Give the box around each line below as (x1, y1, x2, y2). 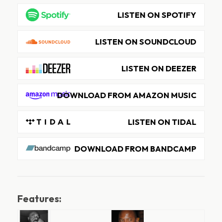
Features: (17, 193, 61, 205)
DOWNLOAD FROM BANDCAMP (74, 144, 196, 154)
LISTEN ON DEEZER (121, 63, 196, 74)
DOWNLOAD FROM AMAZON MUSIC (57, 90, 196, 101)
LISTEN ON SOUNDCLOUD (95, 37, 196, 47)
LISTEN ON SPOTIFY (117, 10, 196, 20)
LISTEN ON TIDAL (128, 117, 196, 127)
